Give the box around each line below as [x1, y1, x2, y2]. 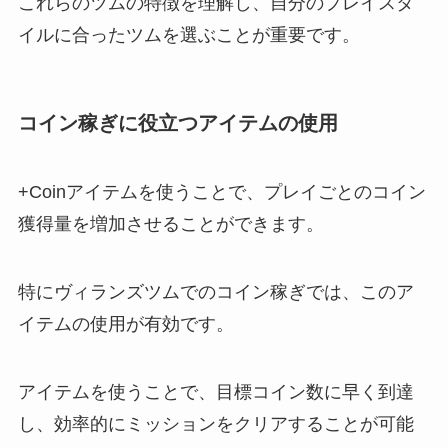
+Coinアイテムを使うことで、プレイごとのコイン [17, 182, 426, 203]
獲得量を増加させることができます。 [17, 214, 324, 235]
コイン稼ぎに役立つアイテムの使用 [17, 111, 338, 134]
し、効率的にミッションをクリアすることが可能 [17, 413, 414, 434]
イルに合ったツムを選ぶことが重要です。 [17, 24, 360, 45]
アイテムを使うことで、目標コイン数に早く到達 [17, 381, 414, 402]
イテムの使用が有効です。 [17, 314, 234, 334]
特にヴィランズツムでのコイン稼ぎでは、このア [17, 282, 414, 302]
